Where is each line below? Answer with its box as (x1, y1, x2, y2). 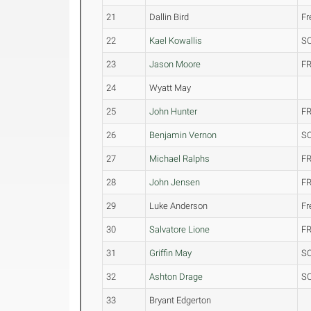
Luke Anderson (149, 201, 208, 211)
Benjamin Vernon (149, 130, 217, 140)
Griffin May (149, 248, 192, 258)
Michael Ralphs (149, 153, 210, 164)
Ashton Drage (149, 271, 203, 282)
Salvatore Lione (149, 224, 210, 235)
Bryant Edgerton (149, 295, 212, 305)
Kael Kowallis (149, 35, 203, 46)
